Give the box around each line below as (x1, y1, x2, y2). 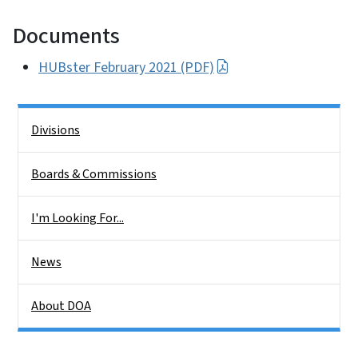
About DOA (31, 296, 91, 315)
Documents (13, 19, 120, 52)
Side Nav (18, 109, 63, 128)
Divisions (31, 121, 80, 139)
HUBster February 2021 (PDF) (38, 57, 214, 78)
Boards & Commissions (31, 165, 157, 183)
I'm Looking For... (31, 209, 124, 227)
